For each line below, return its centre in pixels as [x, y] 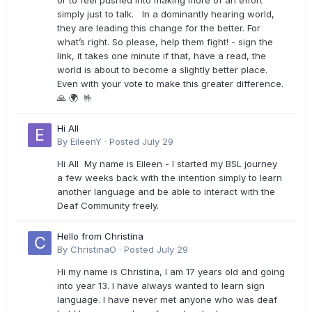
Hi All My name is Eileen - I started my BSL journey [167, 164]
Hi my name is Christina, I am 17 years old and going [171, 272]
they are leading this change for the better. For [159, 28]
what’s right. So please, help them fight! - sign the [165, 42]
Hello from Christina [100, 236]
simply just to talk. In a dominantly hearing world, [166, 14]
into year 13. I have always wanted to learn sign [161, 286]
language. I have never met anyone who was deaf [167, 299]
